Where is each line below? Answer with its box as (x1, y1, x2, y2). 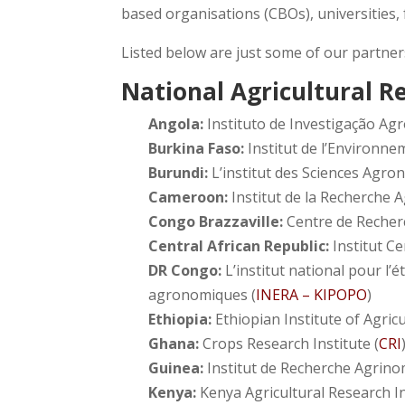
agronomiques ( (148, 284, 257, 305)
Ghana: (148, 333, 200, 353)
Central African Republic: (148, 235, 334, 256)
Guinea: (148, 357, 208, 378)
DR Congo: (148, 259, 222, 280)
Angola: (148, 113, 208, 134)
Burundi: (148, 162, 209, 183)
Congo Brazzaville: (148, 211, 284, 231)
